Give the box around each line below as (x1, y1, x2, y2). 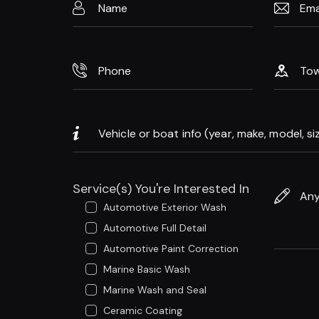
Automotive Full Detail (103, 221, 207, 235)
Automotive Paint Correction (103, 242, 239, 256)
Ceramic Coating (103, 304, 183, 318)
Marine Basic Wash (103, 263, 191, 276)
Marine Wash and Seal (103, 283, 207, 297)
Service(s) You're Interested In (73, 180, 249, 198)
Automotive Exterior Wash (103, 201, 227, 214)
